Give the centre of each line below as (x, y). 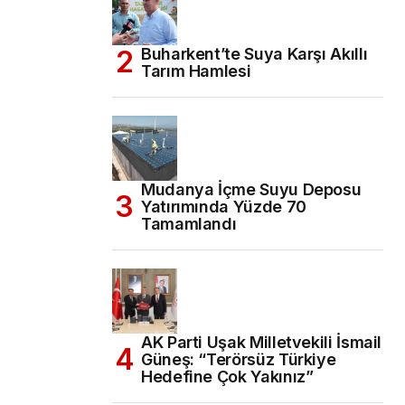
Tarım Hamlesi (196, 71)
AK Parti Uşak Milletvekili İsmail (262, 342)
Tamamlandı (189, 223)
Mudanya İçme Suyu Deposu (251, 189)
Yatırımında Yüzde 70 (224, 206)
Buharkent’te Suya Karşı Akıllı (254, 53)
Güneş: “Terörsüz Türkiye (239, 359)
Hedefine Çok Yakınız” (227, 376)
